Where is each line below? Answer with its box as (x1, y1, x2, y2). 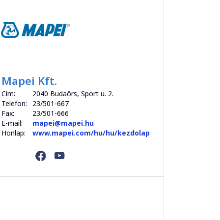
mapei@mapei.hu (32, 118, 96, 128)
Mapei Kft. (1, 73, 57, 88)
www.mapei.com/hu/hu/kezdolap (32, 128, 150, 138)
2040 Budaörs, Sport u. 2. (32, 89, 113, 99)
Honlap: (1, 128, 26, 138)
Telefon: (1, 99, 27, 109)
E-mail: (1, 118, 23, 128)
